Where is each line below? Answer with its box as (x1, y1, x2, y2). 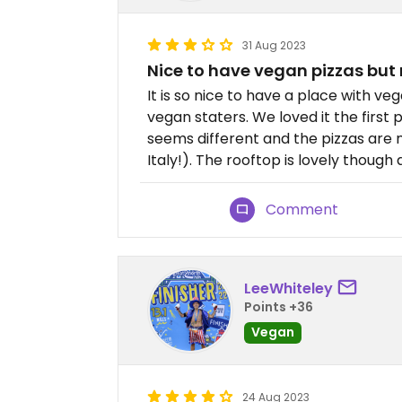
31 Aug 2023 (242, 38, 306, 54)
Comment (266, 199, 339, 221)
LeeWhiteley (244, 277, 333, 299)
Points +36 (244, 297, 313, 316)
